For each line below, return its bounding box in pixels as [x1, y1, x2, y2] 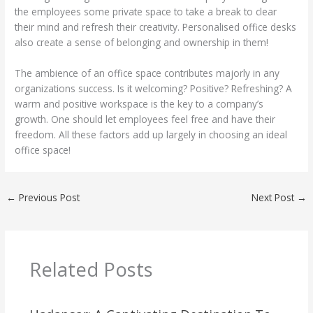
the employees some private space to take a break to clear [15, 4, 277, 18]
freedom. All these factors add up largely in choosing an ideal [15, 127, 288, 141]
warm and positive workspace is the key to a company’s [15, 96, 264, 110]
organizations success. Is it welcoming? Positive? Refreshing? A [15, 81, 293, 95]
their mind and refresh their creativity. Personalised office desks [15, 20, 297, 34]
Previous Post [16, 190, 80, 204]
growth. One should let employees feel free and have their [15, 112, 276, 126]
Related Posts [29, 256, 153, 283]
